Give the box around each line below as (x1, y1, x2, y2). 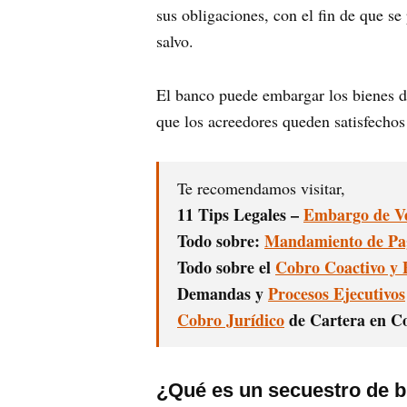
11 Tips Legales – (177, 202, 303, 226)
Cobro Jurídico (177, 307, 284, 332)
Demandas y (177, 281, 268, 305)
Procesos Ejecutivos (268, 281, 405, 305)
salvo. (156, 29, 243, 52)
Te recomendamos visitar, (177, 176, 345, 199)
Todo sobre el (177, 254, 275, 279)
